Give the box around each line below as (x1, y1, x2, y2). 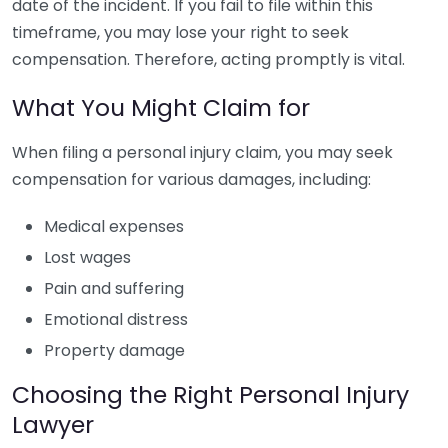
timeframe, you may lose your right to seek (12, 21, 349, 44)
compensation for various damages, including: (12, 168, 371, 191)
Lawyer (12, 408, 94, 441)
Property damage (44, 339, 185, 362)
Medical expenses (44, 215, 184, 238)
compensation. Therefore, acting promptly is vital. (12, 48, 405, 71)
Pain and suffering (44, 277, 184, 300)
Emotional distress (44, 308, 188, 331)
